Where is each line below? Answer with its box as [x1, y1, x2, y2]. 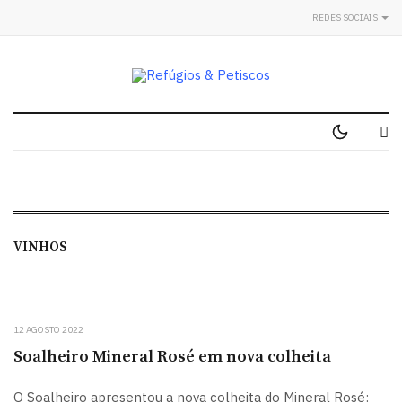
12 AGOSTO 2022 [13, 324, 83, 336]
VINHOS [13, 239, 67, 256]
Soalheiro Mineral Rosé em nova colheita [13, 346, 331, 367]
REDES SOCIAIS [312, 11, 380, 23]
